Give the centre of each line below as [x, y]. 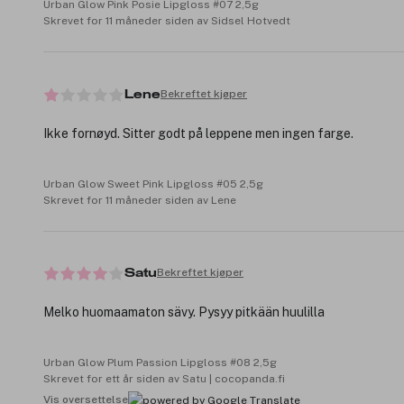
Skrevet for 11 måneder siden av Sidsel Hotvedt [167, 21]
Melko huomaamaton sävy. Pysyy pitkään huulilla [184, 312]
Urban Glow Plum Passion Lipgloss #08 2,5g [160, 362]
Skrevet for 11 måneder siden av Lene [140, 200]
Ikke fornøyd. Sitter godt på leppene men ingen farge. [198, 133]
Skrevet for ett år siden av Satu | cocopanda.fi [164, 378]
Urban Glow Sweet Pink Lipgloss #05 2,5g [153, 184]
